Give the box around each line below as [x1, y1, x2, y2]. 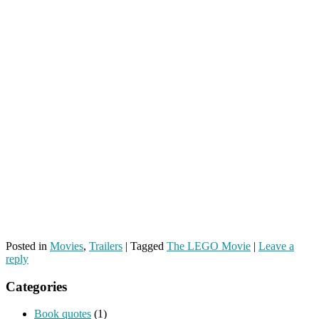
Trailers [89, 239, 122, 252]
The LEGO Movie [167, 239, 251, 252]
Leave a [258, 239, 294, 252]
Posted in [6, 239, 47, 252]
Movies [50, 239, 83, 252]
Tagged [130, 239, 164, 252]
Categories [6, 278, 67, 294]
